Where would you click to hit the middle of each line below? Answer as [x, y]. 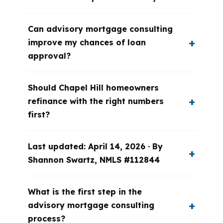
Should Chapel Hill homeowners [93, 88]
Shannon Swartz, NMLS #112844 [94, 160]
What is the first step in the [85, 192]
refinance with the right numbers [96, 101]
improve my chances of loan [87, 42]
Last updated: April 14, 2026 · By [95, 146]
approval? [49, 56]
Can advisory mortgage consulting [100, 29]
